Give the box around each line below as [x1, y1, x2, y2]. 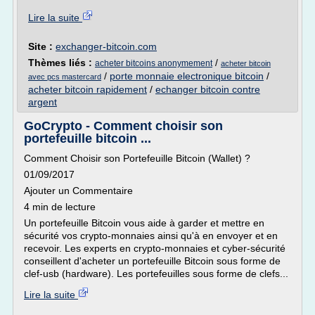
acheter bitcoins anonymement [95, 58, 212, 68]
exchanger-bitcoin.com [56, 41, 157, 52]
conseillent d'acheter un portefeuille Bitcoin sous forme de [24, 255, 281, 266]
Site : [28, 41, 56, 52]
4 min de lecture [24, 201, 96, 212]
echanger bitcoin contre [155, 84, 260, 95]
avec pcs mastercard [28, 72, 101, 81]
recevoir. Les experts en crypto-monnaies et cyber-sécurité [24, 243, 285, 254]
